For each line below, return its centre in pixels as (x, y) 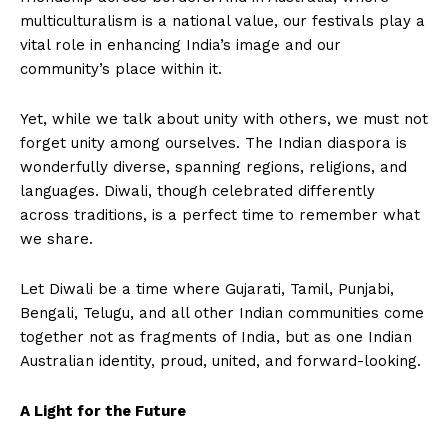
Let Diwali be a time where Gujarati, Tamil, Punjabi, (207, 289)
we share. (56, 239)
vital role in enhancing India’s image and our (180, 45)
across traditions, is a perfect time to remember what (220, 215)
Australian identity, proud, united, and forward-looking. (220, 361)
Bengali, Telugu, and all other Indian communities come (222, 313)
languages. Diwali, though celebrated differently (197, 191)
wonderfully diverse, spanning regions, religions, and (213, 167)
